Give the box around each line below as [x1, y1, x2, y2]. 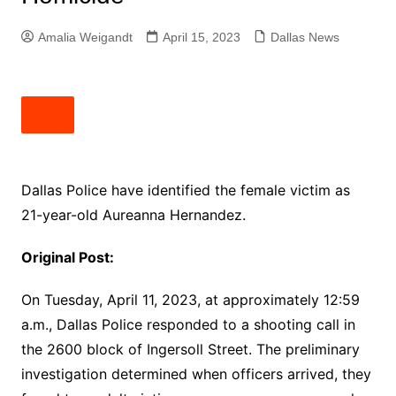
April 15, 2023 [162, 30, 240, 44]
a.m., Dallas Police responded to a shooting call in [20, 316, 355, 333]
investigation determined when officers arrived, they [20, 365, 371, 383]
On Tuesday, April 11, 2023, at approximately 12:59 [20, 291, 360, 308]
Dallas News [270, 30, 339, 44]
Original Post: [20, 248, 114, 266]
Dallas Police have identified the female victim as [20, 181, 350, 199]
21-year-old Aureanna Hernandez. [20, 206, 246, 224]
